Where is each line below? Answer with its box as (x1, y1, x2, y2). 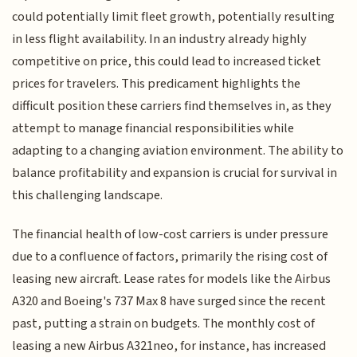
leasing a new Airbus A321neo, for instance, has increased (12, 335, 327, 355)
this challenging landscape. (12, 186, 163, 206)
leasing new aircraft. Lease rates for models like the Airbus (12, 269, 331, 288)
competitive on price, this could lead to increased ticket (12, 52, 322, 72)
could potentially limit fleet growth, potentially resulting (12, 7, 335, 27)
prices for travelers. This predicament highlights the (12, 74, 301, 94)
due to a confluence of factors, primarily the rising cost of (12, 246, 328, 266)
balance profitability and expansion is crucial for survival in (12, 163, 338, 183)
